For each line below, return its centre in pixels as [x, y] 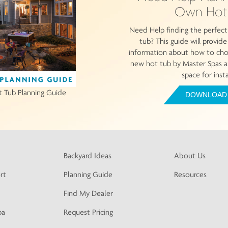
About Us [190, 156]
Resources [190, 175]
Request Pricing [88, 212]
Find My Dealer [88, 193]
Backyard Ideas [88, 156]
